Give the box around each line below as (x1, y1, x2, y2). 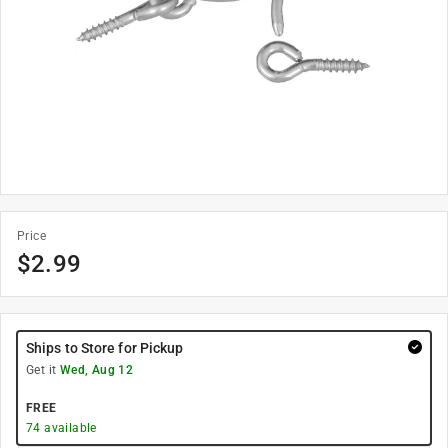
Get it (26, 363, 60, 377)
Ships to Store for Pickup (26, 340, 184, 356)
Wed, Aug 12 (59, 363, 134, 377)
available (40, 421, 97, 435)
